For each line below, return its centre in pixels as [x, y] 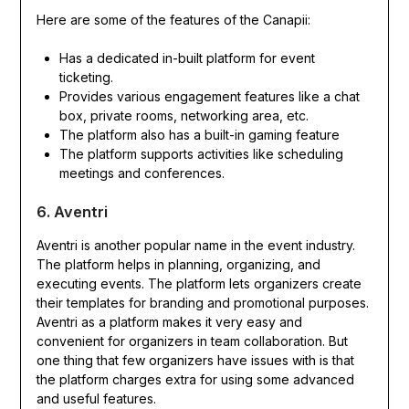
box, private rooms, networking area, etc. [185, 115]
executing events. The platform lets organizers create [199, 283]
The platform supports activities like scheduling [201, 153]
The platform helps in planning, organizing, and [178, 264]
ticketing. [88, 77]
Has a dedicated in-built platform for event [187, 58]
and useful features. [98, 398]
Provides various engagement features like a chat [209, 96]
